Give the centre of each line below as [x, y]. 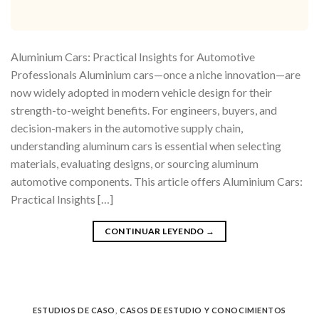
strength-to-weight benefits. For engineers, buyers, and [144, 110]
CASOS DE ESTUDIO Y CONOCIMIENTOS [203, 310]
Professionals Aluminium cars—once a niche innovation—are [156, 75]
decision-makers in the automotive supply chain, [127, 128]
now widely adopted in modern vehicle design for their [141, 93]
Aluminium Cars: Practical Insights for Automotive [133, 57]
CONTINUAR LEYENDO [155, 231]
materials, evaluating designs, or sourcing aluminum [135, 164]
